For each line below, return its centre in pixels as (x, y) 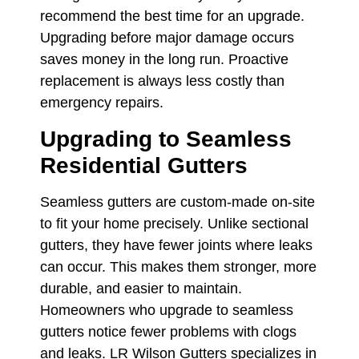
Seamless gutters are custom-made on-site (177, 202)
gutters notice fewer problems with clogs (168, 331)
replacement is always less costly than (162, 81)
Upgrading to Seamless (166, 139)
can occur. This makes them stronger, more (178, 266)
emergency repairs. (102, 103)
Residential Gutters (144, 165)
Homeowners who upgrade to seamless (167, 310)
